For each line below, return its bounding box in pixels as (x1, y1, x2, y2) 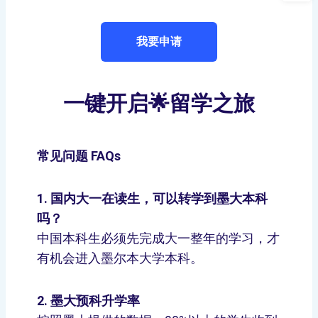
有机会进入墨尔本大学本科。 (37, 251, 203, 265)
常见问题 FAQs (37, 148, 121, 163)
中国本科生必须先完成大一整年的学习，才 (37, 231, 280, 246)
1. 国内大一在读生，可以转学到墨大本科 (37, 191, 268, 206)
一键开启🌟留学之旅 (63, 89, 255, 119)
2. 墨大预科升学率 (37, 293, 140, 308)
